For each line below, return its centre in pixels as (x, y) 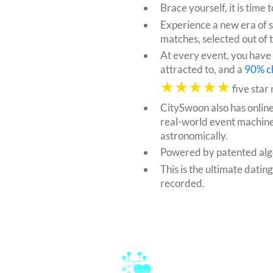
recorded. (183, 183)
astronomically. (194, 135)
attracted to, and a (202, 69)
